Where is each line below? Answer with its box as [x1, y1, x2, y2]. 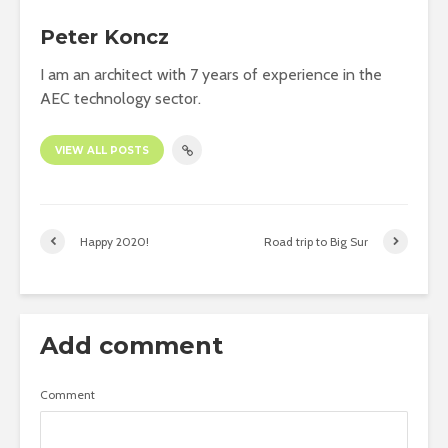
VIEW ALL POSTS [55, 144, 149, 158]
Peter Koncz [40, 24, 169, 49]
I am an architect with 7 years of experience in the [40, 64, 382, 84]
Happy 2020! [80, 233, 149, 249]
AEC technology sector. [40, 88, 201, 108]
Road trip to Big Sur [264, 233, 368, 249]
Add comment [40, 331, 223, 361]
